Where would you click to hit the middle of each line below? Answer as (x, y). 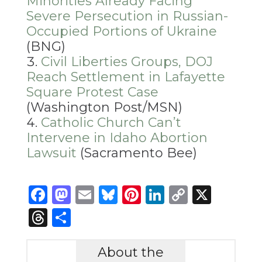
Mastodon (117, 194)
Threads (85, 218)
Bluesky (153, 194)
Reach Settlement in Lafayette (125, 77)
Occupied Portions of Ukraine (121, 32)
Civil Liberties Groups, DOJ (127, 62)
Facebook (92, 194)
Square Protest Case (92, 92)
